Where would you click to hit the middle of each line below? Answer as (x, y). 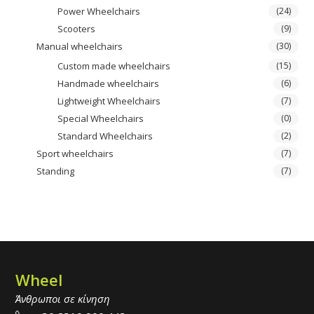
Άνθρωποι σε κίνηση (63, 299)
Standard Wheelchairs (105, 136)
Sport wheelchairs (75, 153)
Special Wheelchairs (101, 118)
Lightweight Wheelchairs (109, 101)
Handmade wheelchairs (109, 83)
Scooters (77, 29)
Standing (56, 171)
